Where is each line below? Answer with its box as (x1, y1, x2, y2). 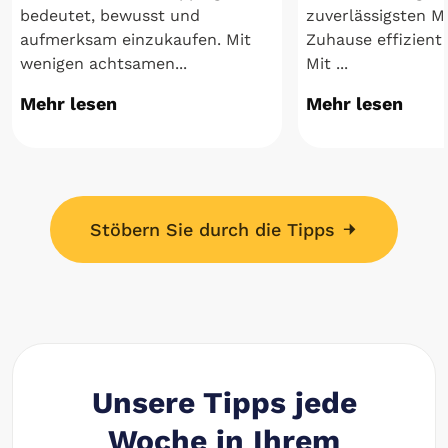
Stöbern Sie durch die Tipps (90, 219, 341, 241)
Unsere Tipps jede (91, 385, 357, 421)
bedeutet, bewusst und (20, 6, 200, 26)
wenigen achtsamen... (20, 54, 187, 74)
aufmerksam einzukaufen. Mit (20, 30, 251, 50)
